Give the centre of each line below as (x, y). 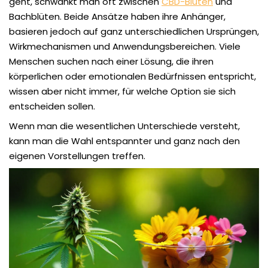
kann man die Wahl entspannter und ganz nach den (124, 141)
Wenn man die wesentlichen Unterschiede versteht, (124, 126)
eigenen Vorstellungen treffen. (77, 156)
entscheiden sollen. (52, 106)
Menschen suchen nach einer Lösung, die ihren (111, 61)
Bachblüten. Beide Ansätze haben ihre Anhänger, (117, 16)
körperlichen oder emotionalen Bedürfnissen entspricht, (133, 76)
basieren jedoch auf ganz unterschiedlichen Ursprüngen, (134, 31)
